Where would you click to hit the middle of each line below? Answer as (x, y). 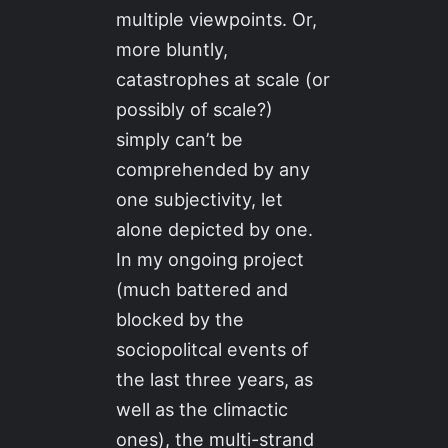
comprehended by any (213, 169)
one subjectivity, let (200, 199)
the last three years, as (215, 379)
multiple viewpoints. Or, (217, 19)
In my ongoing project (210, 259)
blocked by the (180, 319)
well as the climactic (202, 409)
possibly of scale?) (195, 109)
